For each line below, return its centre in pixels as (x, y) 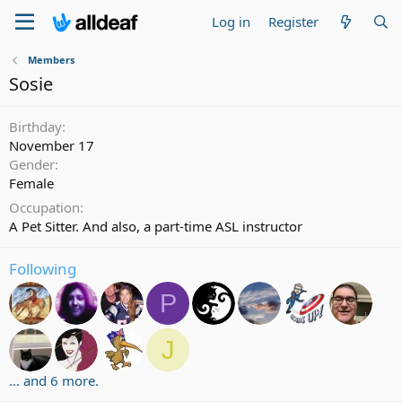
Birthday (35, 127)
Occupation (44, 207)
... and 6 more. (54, 380)
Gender (32, 164)
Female (31, 183)
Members (51, 60)
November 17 (52, 145)
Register (294, 22)
